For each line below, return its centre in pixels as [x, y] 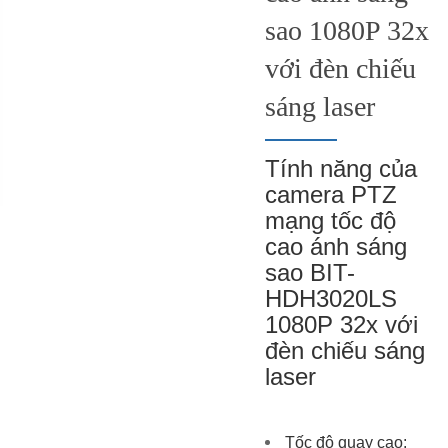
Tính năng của [340, 169]
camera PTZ [330, 195]
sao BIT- [309, 273]
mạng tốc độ [330, 221]
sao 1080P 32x [346, 31]
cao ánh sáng [335, 247]
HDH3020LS [330, 299]
